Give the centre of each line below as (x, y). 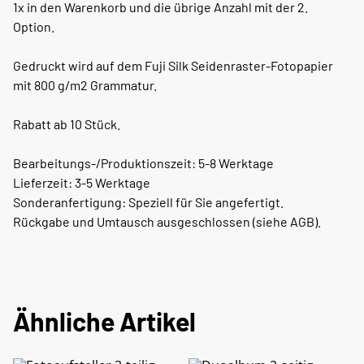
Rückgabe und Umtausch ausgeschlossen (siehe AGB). (167, 222)
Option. (34, 27)
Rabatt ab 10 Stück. (67, 124)
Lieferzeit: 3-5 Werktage (82, 183)
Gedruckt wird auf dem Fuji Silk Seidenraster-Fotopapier (173, 66)
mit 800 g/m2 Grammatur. (85, 85)
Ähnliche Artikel (104, 321)
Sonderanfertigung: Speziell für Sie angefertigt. (148, 202)
